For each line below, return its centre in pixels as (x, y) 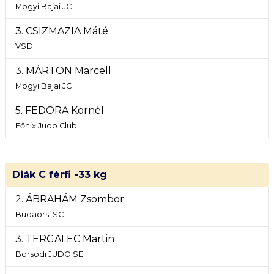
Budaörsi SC (39, 214)
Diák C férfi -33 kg (60, 175)
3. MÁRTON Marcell (63, 71)
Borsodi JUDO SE (49, 254)
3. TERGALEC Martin (65, 239)
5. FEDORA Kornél (60, 110)
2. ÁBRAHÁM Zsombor (70, 199)
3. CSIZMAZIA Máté (62, 31)
